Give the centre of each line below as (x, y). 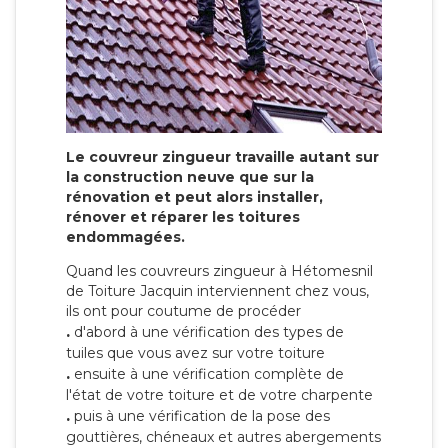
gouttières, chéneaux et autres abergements (223, 436)
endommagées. (125, 236)
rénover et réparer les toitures (183, 216)
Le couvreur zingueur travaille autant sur (222, 156)
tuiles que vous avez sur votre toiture (197, 352)
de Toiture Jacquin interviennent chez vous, (217, 290)
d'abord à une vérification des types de (207, 331)
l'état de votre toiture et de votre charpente (219, 394)
